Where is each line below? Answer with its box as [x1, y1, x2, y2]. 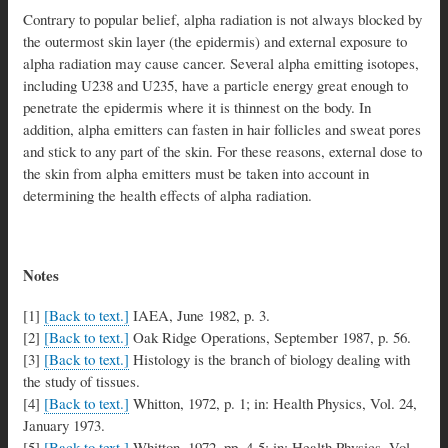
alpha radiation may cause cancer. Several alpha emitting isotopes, [23, 52, 419, 73]
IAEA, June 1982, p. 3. [129, 304, 270, 325]
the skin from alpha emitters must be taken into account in [23, 162, 369, 183]
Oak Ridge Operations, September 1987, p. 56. [129, 326, 411, 347]
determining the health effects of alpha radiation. [23, 184, 312, 205]
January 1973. [23, 414, 105, 435]
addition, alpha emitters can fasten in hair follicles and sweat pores [23, 118, 421, 139]
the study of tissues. [23, 370, 140, 391]
